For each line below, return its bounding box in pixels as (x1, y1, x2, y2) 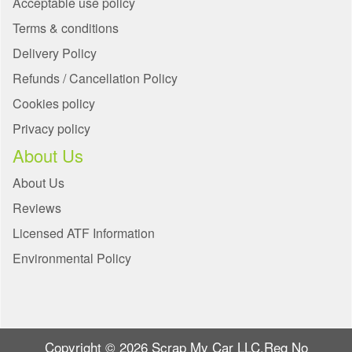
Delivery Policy (13, 44, 97, 63)
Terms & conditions (13, 19, 119, 38)
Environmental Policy (13, 249, 131, 268)
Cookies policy (13, 94, 95, 113)
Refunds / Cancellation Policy (13, 69, 178, 88)
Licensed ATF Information (13, 224, 155, 243)
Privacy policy (13, 119, 90, 138)
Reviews (13, 199, 61, 218)
